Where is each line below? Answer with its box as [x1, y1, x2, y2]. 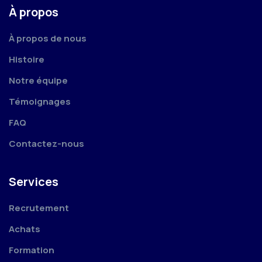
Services [9, 174, 58, 190]
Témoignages [9, 95, 71, 108]
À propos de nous [9, 32, 87, 45]
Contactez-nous [9, 137, 84, 150]
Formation [9, 244, 54, 257]
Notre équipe [9, 74, 68, 87]
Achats [9, 223, 40, 236]
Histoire [9, 53, 44, 66]
